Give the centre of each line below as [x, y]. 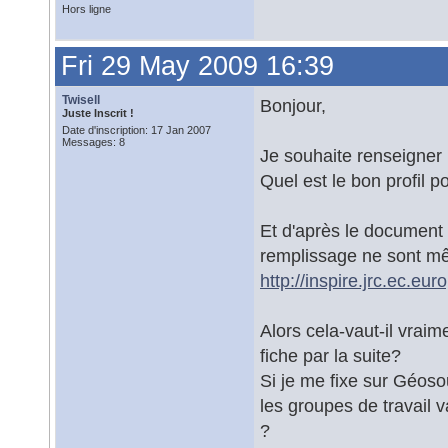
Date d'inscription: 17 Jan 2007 [136, 130]
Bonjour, [293, 105]
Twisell [81, 100]
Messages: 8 [93, 142]
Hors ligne [86, 9]
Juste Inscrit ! [98, 113]
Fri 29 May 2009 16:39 [197, 66]
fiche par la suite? [330, 355]
